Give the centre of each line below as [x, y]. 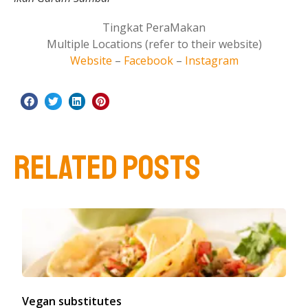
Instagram [211, 60]
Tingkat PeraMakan [154, 27]
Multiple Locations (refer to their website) [154, 44]
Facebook [148, 60]
